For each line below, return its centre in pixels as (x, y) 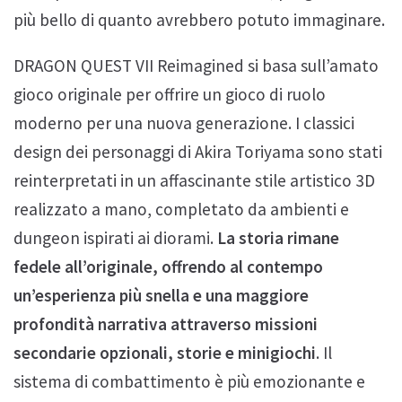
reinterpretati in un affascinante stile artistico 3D (194, 180)
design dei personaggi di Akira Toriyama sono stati (198, 151)
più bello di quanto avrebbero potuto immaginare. (199, 19)
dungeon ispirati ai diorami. (115, 237)
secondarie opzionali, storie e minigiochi (165, 352)
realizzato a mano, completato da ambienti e (181, 209)
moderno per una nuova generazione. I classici (184, 122)
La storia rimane (278, 237)
